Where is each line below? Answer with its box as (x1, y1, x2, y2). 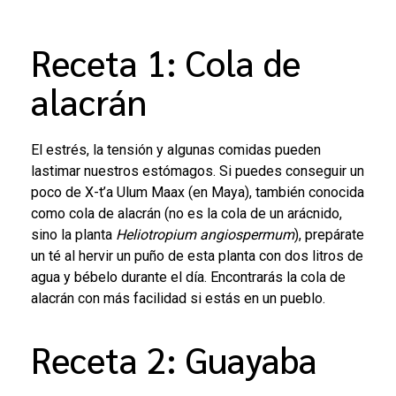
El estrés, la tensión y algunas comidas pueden (31, 141, 321, 159)
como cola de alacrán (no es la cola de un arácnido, (31, 205, 342, 223)
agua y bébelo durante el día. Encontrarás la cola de (31, 269, 346, 286)
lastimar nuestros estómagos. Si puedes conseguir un (31, 163, 364, 180)
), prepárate (294, 226, 364, 244)
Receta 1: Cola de (31, 38, 301, 85)
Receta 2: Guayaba (31, 336, 317, 383)
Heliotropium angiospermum (116, 226, 294, 244)
